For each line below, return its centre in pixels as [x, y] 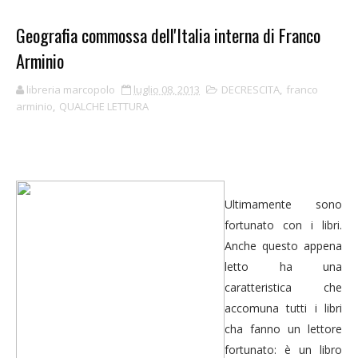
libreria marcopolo [71, 89]
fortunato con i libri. [283, 225]
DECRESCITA [251, 89]
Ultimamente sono [283, 204]
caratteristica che [283, 287]
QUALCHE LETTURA [104, 106]
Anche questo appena [283, 246]
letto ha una [283, 267]
